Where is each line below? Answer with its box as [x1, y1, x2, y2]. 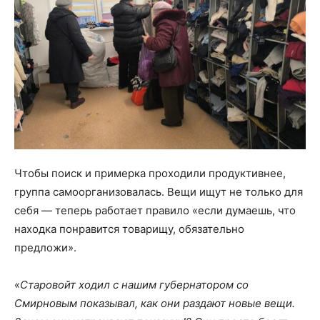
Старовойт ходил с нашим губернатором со [20, 277, 249, 291]
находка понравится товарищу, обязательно [14, 221, 244, 236]
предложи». [14, 240, 76, 254]
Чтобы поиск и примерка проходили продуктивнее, [14, 166, 286, 180]
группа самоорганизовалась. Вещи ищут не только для [14, 184, 303, 199]
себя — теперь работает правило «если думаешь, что [14, 203, 296, 217]
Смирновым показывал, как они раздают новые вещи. [14, 296, 295, 310]
